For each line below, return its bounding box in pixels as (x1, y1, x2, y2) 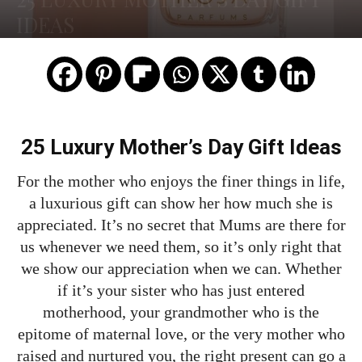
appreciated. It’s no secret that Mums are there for (16, 216, 346, 234)
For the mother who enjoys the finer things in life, (17, 172, 345, 191)
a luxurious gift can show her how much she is (29, 194, 333, 213)
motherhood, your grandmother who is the (43, 303, 319, 322)
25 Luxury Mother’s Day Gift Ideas (20, 135, 342, 159)
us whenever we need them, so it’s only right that (20, 238, 342, 256)
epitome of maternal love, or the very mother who (17, 325, 345, 343)
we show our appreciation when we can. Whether (20, 259, 342, 278)
